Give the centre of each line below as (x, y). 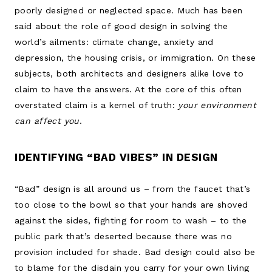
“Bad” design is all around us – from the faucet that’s (133, 189)
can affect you (47, 121)
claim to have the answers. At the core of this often (128, 89)
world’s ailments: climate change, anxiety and (114, 42)
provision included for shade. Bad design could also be (135, 252)
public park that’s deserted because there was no (124, 236)
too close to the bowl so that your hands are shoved (131, 204)
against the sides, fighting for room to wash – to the (131, 220)
